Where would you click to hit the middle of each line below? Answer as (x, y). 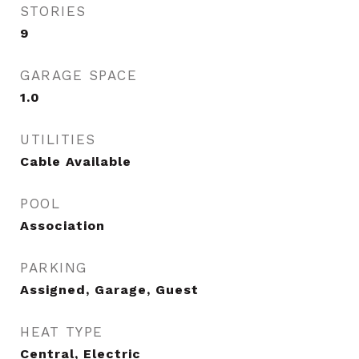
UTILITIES (58, 139)
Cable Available (76, 161)
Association (63, 226)
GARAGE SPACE (79, 75)
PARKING (54, 268)
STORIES (53, 11)
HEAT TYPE (62, 332)
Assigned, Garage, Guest (109, 290)
